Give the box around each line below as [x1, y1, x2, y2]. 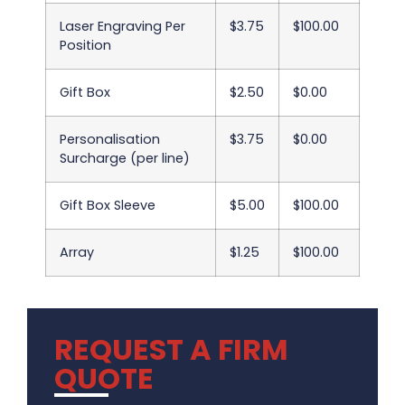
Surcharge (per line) [60, 148, 190, 167]
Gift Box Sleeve [60, 195, 155, 214]
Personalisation [60, 129, 160, 148]
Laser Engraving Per [60, 16, 185, 35]
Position [60, 35, 111, 54]
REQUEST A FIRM [54, 328, 288, 370]
